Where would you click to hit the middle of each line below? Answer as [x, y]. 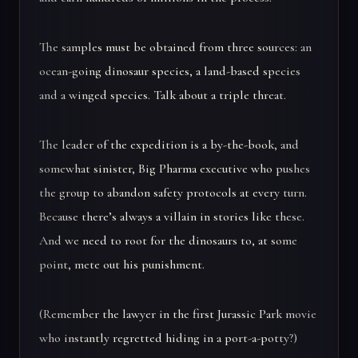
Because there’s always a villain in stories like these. [172, 217]
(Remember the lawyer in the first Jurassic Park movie [178, 314]
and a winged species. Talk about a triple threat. [163, 95]
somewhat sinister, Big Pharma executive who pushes [175, 169]
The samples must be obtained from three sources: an [175, 48]
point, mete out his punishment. [122, 265]
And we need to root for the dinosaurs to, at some [168, 241]
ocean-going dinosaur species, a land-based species [170, 72]
